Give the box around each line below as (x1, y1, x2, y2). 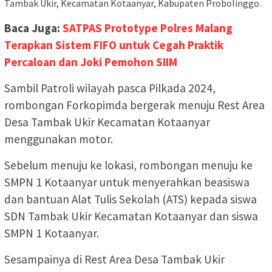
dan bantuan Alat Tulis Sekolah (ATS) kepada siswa (4, 191, 257, 206)
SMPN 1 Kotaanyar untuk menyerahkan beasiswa (4, 174, 250, 189)
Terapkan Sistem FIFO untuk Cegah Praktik (4, 37, 223, 52)
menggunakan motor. (4, 131, 113, 146)
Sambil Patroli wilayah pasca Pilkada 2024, (4, 80, 216, 95)
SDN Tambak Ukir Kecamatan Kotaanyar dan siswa (4, 208, 258, 223)
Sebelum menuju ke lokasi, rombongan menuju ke (4, 157, 253, 172)
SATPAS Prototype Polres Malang (63, 20, 233, 35)
